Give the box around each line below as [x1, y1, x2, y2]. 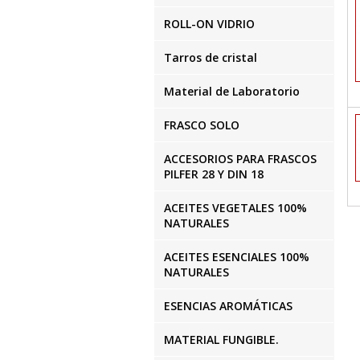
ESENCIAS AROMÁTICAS [164, 298, 292, 313]
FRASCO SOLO [164, 117, 239, 133]
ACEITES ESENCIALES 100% [164, 249, 309, 264]
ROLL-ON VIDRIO [164, 16, 255, 31]
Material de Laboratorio [164, 84, 300, 99]
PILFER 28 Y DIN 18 [164, 166, 264, 182]
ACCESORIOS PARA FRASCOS [164, 151, 317, 166]
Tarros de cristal [164, 50, 257, 65]
